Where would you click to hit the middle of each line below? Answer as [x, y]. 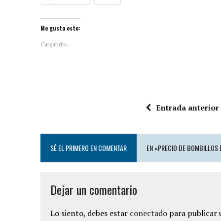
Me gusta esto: [60, 28]
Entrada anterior [187, 108]
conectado [148, 213]
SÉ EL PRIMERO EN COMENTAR [89, 148]
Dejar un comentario [94, 189]
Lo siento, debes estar [90, 213]
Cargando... [55, 44]
